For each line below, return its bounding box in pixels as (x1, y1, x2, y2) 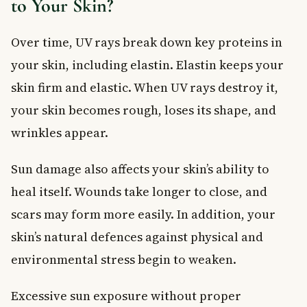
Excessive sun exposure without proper (11, 286, 241, 304)
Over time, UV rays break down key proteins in (11, 33, 282, 51)
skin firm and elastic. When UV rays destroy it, (11, 78, 278, 96)
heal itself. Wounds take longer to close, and (11, 182, 267, 200)
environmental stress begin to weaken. (11, 250, 236, 268)
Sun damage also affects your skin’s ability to (11, 160, 269, 177)
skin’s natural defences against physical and (11, 228, 263, 245)
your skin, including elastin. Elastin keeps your (11, 56, 284, 73)
